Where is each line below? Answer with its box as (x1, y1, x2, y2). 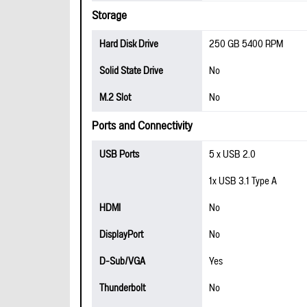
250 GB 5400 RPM (209, 34, 283, 54)
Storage (92, 4, 127, 27)
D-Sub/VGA (99, 251, 145, 271)
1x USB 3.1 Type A (209, 171, 277, 191)
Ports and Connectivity (92, 114, 193, 138)
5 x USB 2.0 (209, 145, 256, 164)
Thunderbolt (99, 278, 145, 298)
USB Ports (99, 145, 139, 164)
